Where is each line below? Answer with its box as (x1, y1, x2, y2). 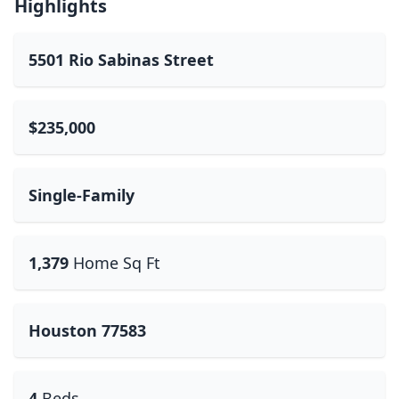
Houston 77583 (28, 320, 146, 341)
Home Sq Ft (73, 252, 160, 273)
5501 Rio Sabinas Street (28, 49, 214, 70)
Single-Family (28, 184, 134, 206)
